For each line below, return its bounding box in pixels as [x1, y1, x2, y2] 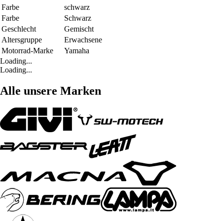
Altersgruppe [1, 35, 42, 44]
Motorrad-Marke [1, 46, 53, 55]
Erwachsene [64, 35, 102, 44]
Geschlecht [1, 24, 36, 33]
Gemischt [64, 24, 94, 33]
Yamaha [64, 46, 89, 55]
